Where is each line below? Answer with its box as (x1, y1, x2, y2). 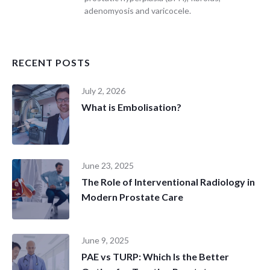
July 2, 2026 (81, 85, 126, 96)
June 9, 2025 (81, 234, 130, 245)
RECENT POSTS (12, 56, 90, 68)
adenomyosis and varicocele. (84, 5, 191, 16)
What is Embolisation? (81, 101, 182, 113)
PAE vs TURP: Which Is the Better (81, 250, 230, 262)
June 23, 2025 (81, 160, 134, 171)
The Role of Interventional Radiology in (81, 175, 256, 187)
